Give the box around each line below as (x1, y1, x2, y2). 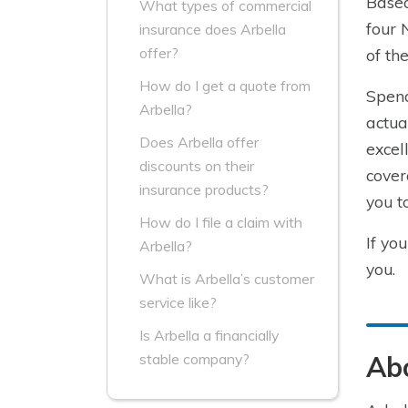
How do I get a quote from (139, 76, 311, 96)
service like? (139, 293, 217, 312)
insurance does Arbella (139, 20, 286, 39)
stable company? (139, 350, 250, 369)
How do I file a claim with (139, 213, 302, 232)
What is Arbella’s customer (139, 270, 314, 289)
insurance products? (139, 180, 269, 199)
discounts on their (139, 157, 254, 176)
